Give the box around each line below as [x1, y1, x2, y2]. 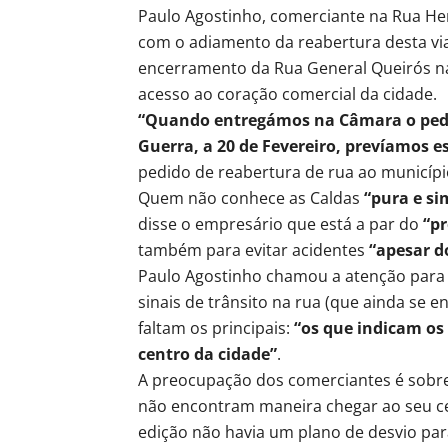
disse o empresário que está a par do [138, 212, 423, 235]
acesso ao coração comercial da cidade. [138, 82, 437, 105]
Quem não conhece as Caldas [138, 186, 364, 209]
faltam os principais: [138, 316, 294, 339]
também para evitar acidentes [138, 238, 369, 261]
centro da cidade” [138, 342, 277, 365]
